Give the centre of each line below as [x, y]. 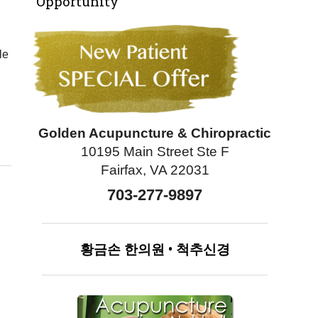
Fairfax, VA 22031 [155, 170]
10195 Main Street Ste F [155, 151]
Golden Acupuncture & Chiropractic [155, 133]
